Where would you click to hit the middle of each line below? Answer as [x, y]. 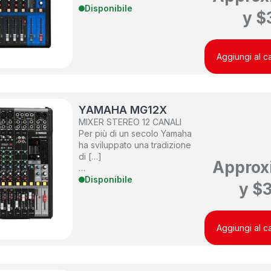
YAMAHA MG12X [123, 110]
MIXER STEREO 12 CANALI [130, 122]
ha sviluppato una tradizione [135, 145]
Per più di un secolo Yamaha [135, 134]
